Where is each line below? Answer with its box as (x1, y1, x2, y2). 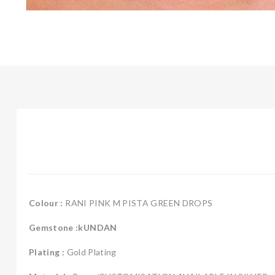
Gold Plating (64, 247, 117, 258)
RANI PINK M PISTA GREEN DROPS (63, 198, 215, 209)
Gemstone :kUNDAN (29, 222, 117, 233)
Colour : (29, 198, 63, 209)
